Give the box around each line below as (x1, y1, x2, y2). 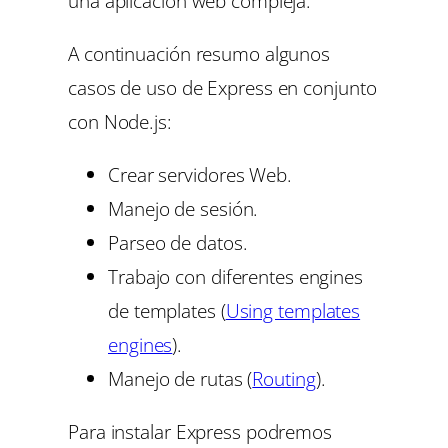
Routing (252, 365, 316, 393)
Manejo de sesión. (108, 195, 259, 223)
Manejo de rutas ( (108, 365, 253, 393)
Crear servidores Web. (108, 161, 292, 189)
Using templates (225, 297, 361, 325)
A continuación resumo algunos (68, 39, 331, 67)
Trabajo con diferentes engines (108, 263, 363, 291)
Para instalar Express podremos (68, 418, 332, 446)
